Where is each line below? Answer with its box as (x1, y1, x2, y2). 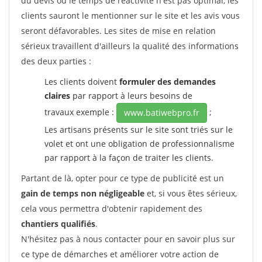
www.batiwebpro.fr (124, 107, 199, 118)
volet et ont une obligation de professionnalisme (44, 138, 235, 149)
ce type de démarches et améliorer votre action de (21, 249, 219, 260)
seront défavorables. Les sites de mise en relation (21, 25, 216, 36)
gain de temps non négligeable (21, 188, 144, 199)
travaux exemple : (44, 106, 116, 118)
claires (44, 90, 70, 101)
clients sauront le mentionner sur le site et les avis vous (21, 10, 240, 21)
